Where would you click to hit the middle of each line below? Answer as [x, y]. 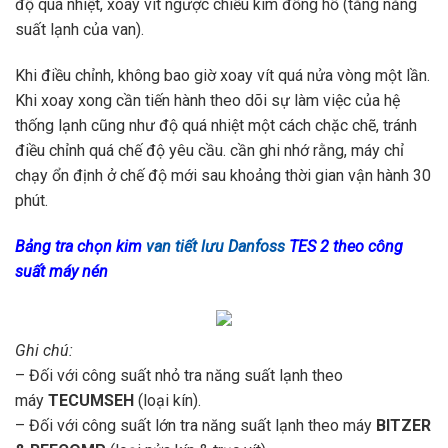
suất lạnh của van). [79, 30]
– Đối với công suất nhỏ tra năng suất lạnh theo [179, 376]
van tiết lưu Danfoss [215, 246]
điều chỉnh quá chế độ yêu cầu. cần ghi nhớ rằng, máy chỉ [209, 150]
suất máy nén [61, 271]
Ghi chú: [44, 351]
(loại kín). [167, 401]
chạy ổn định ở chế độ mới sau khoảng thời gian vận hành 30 [223, 175]
